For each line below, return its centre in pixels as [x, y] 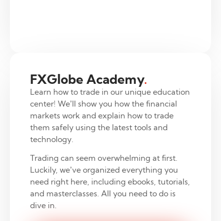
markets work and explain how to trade [102, 115]
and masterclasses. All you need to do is [103, 193]
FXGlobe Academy [87, 79]
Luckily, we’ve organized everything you [104, 169]
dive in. [43, 205]
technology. [52, 139]
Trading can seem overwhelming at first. [104, 158]
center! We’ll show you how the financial [103, 103]
